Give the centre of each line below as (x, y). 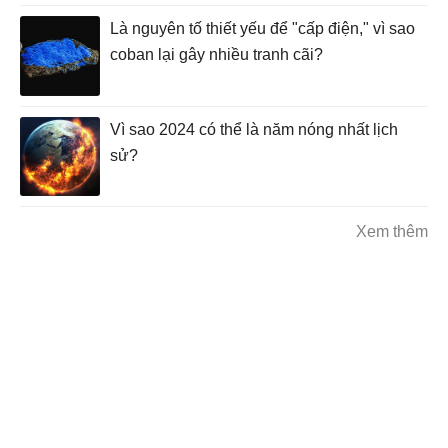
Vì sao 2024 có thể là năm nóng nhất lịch (254, 129)
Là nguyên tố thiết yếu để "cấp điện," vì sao (262, 29)
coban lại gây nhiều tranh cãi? (216, 55)
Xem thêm (392, 232)
